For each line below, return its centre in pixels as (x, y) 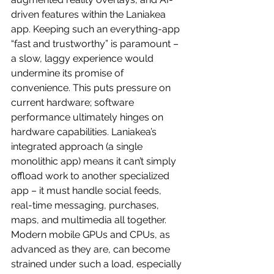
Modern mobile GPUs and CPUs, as (92, 234)
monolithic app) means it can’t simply (95, 161)
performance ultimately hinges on (88, 117)
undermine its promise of (68, 73)
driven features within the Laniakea (90, 14)
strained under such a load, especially (98, 264)
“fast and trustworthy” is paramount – (96, 43)
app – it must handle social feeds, (87, 190)
